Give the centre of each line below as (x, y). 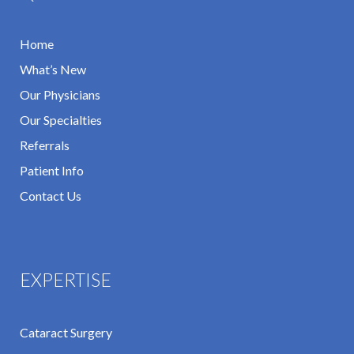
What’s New (53, 70)
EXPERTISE (66, 280)
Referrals (45, 145)
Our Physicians (60, 95)
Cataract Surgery (66, 333)
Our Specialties (61, 120)
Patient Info (52, 171)
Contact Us (51, 196)
